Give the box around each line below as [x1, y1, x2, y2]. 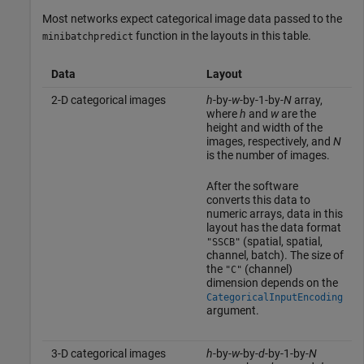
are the [278, 106, 316, 120]
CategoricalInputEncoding [206, 291, 343, 303]
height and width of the [206, 120, 323, 134]
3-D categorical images [50, 346, 166, 360]
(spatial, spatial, [240, 234, 323, 248]
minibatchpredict [42, 30, 133, 42]
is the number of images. [206, 148, 330, 162]
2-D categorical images [50, 93, 166, 106]
